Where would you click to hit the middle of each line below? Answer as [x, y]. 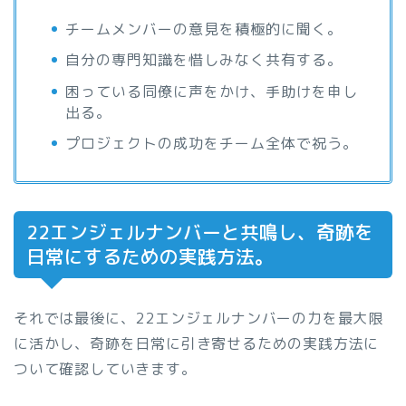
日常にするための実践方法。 [150, 256]
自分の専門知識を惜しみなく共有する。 [204, 60]
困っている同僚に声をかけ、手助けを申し [212, 91]
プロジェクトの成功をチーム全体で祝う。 [212, 143]
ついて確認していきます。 [105, 368]
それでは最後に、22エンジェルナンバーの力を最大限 [198, 318]
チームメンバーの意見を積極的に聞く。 [204, 29]
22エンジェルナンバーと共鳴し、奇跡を [200, 232]
